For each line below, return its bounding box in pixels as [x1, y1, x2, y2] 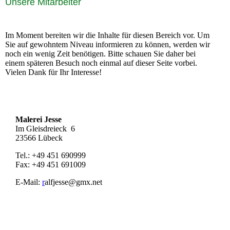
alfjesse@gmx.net [45, 178, 104, 187]
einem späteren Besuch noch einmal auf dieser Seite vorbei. [5, 59, 197, 68]
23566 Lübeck [15, 133, 63, 143]
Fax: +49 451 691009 [15, 160, 86, 169]
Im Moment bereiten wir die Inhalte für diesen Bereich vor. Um [5, 31, 209, 40]
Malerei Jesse [15, 115, 62, 124]
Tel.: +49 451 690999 [15, 151, 86, 160]
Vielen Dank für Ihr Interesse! [5, 68, 102, 77]
